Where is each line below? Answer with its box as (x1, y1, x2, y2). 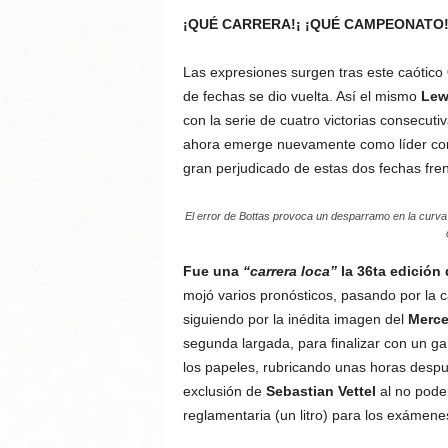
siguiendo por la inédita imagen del (182, 311, 408, 327)
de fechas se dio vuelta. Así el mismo (182, 88, 421, 104)
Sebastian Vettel (265, 383, 376, 399)
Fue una (182, 263, 239, 279)
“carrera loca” (238, 263, 337, 279)
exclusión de (182, 383, 266, 399)
